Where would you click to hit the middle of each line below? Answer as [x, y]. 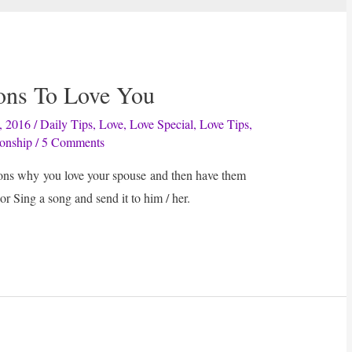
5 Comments [73, 142]
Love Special [162, 124]
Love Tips [225, 124]
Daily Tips [67, 124]
